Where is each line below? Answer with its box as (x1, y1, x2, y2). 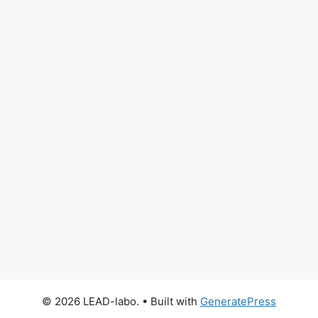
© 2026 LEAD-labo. (42, 295, 139, 308)
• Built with (139, 295, 200, 308)
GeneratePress (200, 295, 276, 308)
